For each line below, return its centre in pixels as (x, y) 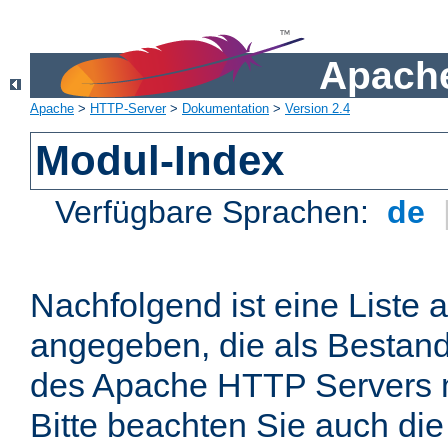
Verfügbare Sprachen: (217, 212)
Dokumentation (225, 109)
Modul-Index (160, 161)
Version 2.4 (317, 109)
